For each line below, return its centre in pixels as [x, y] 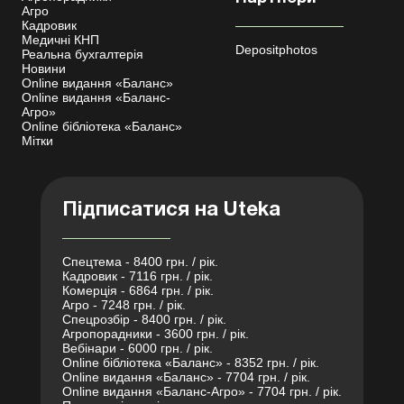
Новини [44, 69]
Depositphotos [276, 50]
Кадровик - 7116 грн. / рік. [138, 276]
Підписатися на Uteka [171, 211]
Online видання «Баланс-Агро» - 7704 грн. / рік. [202, 392]
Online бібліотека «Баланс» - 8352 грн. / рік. [191, 363]
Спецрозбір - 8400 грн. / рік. [144, 320]
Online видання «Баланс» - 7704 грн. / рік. [186, 377]
